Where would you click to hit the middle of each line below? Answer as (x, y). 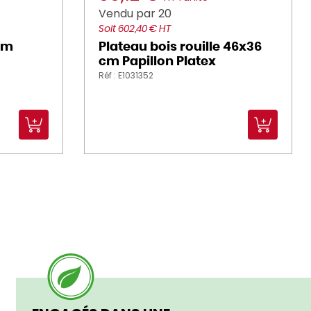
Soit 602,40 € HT (135, 29)
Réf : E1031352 (126, 75)
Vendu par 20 (135, 14)
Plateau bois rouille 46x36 (180, 47)
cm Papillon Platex (157, 62)
